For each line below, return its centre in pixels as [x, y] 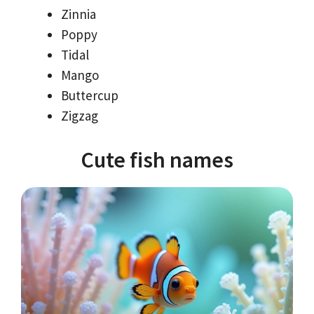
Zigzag [80, 116]
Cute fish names [157, 159]
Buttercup [90, 96]
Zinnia [78, 14]
